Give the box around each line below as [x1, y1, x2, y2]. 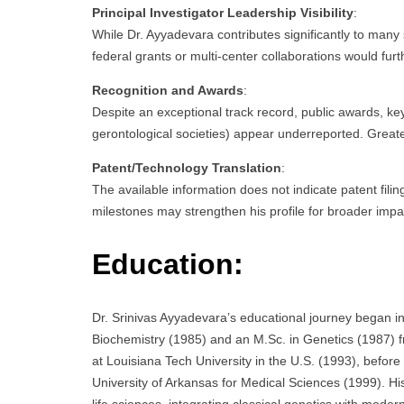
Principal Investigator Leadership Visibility [92, 5, 353, 21]
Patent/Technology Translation [92, 161, 281, 176]
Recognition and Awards [92, 83, 243, 98]
